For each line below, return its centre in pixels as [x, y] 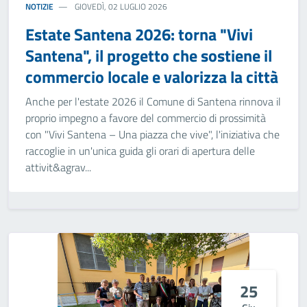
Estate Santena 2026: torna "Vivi [139, 34]
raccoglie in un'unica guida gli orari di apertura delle [140, 151]
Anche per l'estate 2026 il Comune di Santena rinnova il [153, 101]
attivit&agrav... [58, 167]
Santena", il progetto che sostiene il [149, 56]
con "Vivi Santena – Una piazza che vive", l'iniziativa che [152, 134]
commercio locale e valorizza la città [152, 77]
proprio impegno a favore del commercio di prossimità [146, 118]
